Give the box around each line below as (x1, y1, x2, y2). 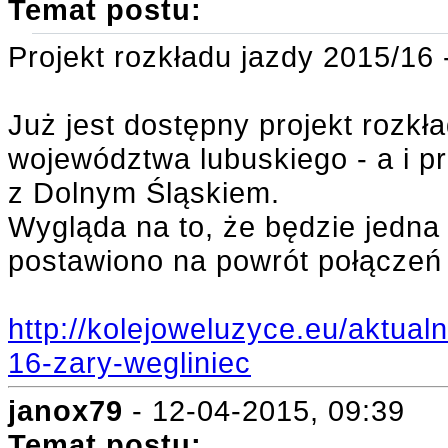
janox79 (8, 394, 123, 427)
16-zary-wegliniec (8, 346, 251, 379)
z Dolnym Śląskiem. (8, 176, 280, 209)
